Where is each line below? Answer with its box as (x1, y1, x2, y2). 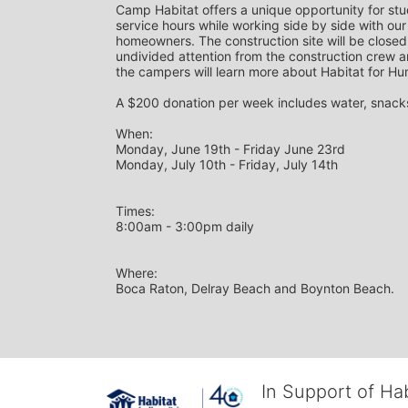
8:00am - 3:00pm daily (116, 218, 254, 234)
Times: (116, 202, 158, 219)
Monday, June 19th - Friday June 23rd (116, 140, 345, 157)
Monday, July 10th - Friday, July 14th (116, 156, 338, 172)
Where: (116, 264, 161, 280)
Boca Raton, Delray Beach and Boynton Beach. (116, 280, 394, 296)
